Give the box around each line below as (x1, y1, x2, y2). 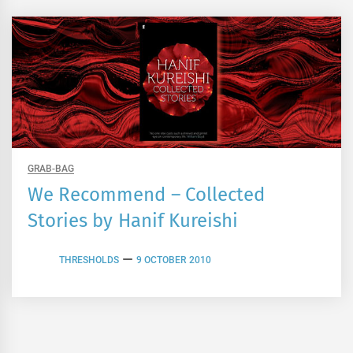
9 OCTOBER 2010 (136, 254, 211, 266)
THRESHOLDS (59, 254, 119, 266)
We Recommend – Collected (28, 184, 265, 206)
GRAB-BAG (28, 163, 74, 175)
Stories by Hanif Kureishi (28, 210, 238, 232)
